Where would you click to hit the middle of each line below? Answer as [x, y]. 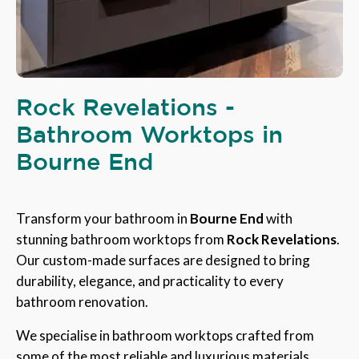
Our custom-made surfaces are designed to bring [163, 260]
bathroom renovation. [82, 301]
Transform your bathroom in [103, 218]
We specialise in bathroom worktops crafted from [165, 335]
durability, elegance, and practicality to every [150, 280]
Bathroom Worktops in [149, 133]
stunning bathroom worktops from [121, 239]
